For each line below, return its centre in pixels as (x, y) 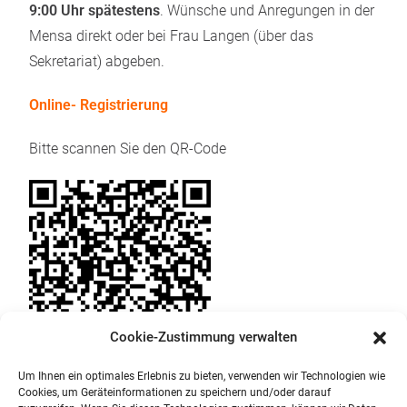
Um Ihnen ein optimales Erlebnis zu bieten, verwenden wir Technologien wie (202, 376)
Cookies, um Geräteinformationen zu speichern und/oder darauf (174, 392)
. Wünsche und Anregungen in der (268, 10)
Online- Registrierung (99, 105)
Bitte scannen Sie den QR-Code (128, 149)
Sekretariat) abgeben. (97, 61)
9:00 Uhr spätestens (95, 10)
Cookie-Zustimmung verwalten (203, 337)
